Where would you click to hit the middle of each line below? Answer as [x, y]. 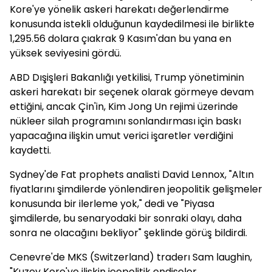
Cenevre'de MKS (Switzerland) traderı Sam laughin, [131, 257]
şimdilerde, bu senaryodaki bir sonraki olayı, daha [126, 218]
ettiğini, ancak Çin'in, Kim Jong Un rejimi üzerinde [124, 107]
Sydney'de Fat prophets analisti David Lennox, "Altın [132, 175]
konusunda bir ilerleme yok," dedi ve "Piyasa [112, 204]
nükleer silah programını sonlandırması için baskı [125, 121]
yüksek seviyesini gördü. [66, 53]
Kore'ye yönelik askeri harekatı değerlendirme [119, 9]
